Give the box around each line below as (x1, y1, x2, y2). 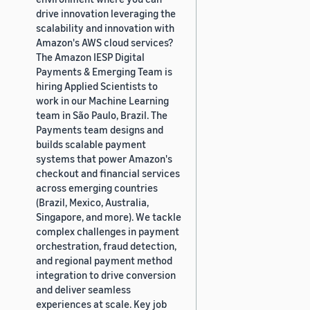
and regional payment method (36, 253, 172, 266)
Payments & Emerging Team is (36, 64, 172, 77)
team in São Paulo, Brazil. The (36, 108, 167, 121)
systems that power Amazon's (36, 152, 172, 165)
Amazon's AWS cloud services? (36, 35, 173, 48)
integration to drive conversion (36, 268, 176, 281)
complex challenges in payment (36, 224, 179, 237)
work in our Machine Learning (36, 93, 169, 107)
